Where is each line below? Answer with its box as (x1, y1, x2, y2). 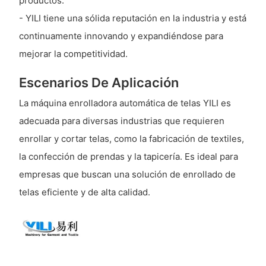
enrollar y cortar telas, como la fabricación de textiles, (18, 132, 244, 144)
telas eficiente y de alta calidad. (18, 186, 150, 198)
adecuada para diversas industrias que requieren (18, 115, 224, 126)
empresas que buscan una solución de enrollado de (18, 168, 236, 180)
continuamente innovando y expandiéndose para (18, 30, 223, 42)
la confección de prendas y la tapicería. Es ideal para (18, 150, 238, 162)
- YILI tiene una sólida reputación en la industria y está (18, 12, 246, 24)
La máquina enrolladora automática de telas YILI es (18, 97, 231, 109)
